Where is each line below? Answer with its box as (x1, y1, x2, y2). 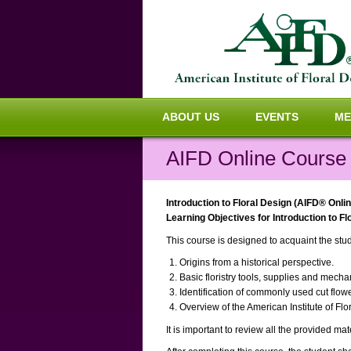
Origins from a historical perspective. (179, 257, 334, 269)
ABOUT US (162, 110, 219, 123)
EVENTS (255, 110, 299, 123)
